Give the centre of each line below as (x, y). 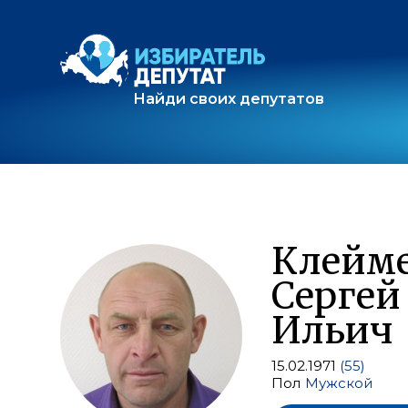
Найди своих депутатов (229, 98)
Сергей (336, 296)
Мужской (339, 383)
